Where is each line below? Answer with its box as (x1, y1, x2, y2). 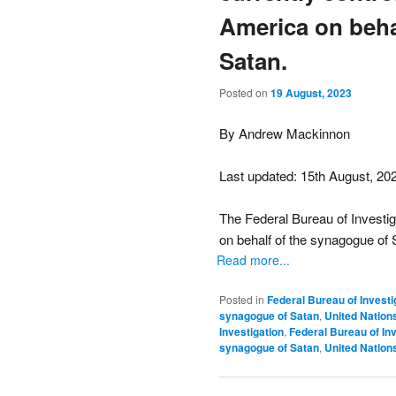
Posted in (219, 291, 264, 307)
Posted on (219, 85, 270, 101)
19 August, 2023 (270, 85, 352, 102)
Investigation (219, 323, 284, 339)
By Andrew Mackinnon (219, 123, 350, 142)
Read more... (217, 251, 290, 270)
